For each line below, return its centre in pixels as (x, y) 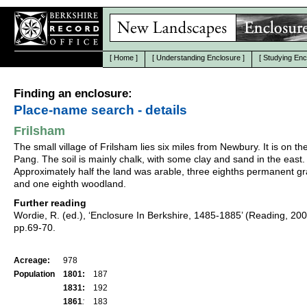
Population (34, 274)
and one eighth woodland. (70, 184)
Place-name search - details (100, 110)
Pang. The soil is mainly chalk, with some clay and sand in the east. (159, 159)
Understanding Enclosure (198, 58)
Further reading (50, 203)
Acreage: (32, 260)
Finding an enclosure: (73, 94)
